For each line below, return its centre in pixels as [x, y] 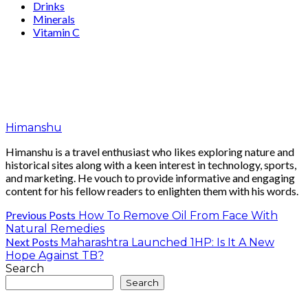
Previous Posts [41, 214]
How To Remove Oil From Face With [178, 215]
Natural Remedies [55, 228]
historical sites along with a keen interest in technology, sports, [151, 164]
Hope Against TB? [55, 255]
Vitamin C [56, 32]
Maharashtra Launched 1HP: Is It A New [167, 242]
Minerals [54, 19]
